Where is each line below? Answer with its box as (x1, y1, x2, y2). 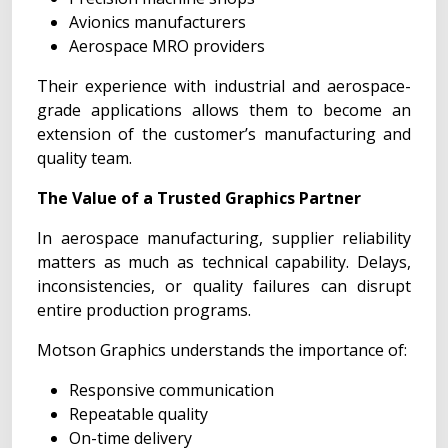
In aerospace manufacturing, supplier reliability (37, 227, 411, 249)
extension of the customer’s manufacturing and (37, 123, 411, 145)
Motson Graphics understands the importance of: (37, 339, 407, 361)
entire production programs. (37, 299, 251, 321)
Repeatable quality (69, 403, 208, 425)
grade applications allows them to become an (37, 99, 411, 121)
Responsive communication (69, 379, 274, 401)
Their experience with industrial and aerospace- (37, 75, 411, 97)
